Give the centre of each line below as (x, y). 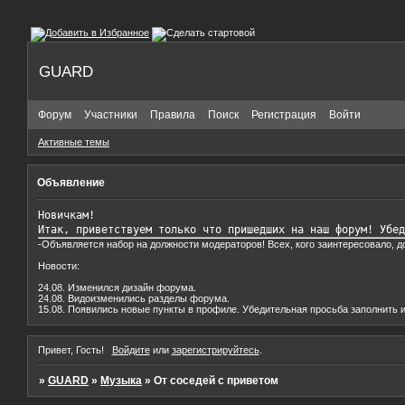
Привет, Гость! (71, 350)
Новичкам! (66, 216)
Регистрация (284, 114)
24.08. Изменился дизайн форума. (117, 288)
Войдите (131, 350)
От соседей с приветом (217, 381)
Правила (173, 114)
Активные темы (74, 142)
